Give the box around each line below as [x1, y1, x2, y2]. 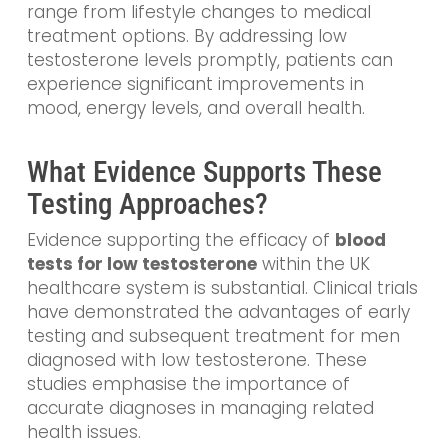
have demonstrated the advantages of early [26, 299, 410, 324]
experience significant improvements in [26, 72, 364, 97]
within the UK [256, 251, 370, 276]
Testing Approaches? [26, 186, 268, 221]
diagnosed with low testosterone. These [26, 347, 367, 372]
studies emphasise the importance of [26, 371, 350, 396]
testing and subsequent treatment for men [26, 323, 400, 348]
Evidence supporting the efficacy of [26, 227, 335, 252]
